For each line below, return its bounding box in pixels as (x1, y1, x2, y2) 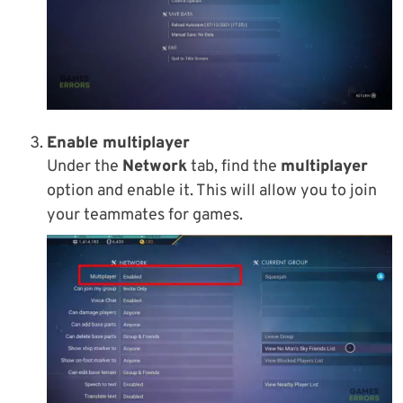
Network (122, 157, 187, 178)
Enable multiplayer (47, 133, 190, 155)
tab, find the (187, 157, 281, 178)
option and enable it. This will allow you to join (47, 181, 377, 202)
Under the (47, 157, 122, 178)
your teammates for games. (47, 205, 243, 227)
